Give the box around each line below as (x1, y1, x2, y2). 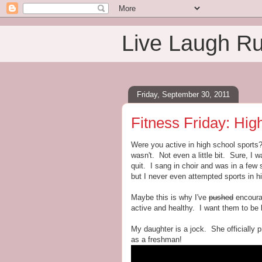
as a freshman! (131, 235, 182, 244)
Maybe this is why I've (131, 193, 209, 202)
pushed (209, 193, 233, 202)
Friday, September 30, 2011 (137, 89, 230, 99)
